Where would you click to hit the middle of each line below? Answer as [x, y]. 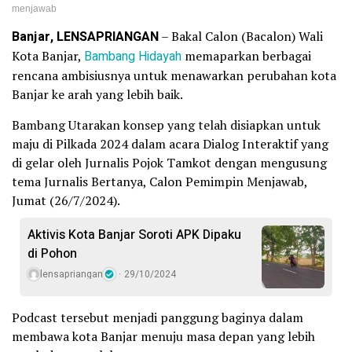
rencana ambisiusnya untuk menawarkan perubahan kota [174, 76]
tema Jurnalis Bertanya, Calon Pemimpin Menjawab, [159, 182]
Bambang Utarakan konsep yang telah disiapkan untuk [166, 125]
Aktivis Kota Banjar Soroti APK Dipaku [134, 235]
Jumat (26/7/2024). [66, 201]
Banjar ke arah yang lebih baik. [97, 95]
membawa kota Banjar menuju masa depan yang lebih [163, 337]
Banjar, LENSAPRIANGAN [85, 37]
